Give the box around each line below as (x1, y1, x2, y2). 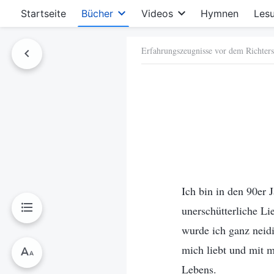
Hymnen (200, 7, 239, 20)
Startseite (21, 7, 66, 20)
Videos (141, 7, 173, 20)
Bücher (81, 7, 114, 20)
